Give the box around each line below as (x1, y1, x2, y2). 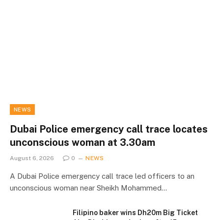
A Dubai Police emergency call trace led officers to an (10, 171, 194, 180)
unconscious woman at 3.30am (10, 136, 155, 148)
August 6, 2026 (10, 154, 54, 162)
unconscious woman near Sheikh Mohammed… (10, 183, 167, 192)
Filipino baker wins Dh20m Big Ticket (73, 208, 198, 217)
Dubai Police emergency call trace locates (10, 123, 208, 135)
